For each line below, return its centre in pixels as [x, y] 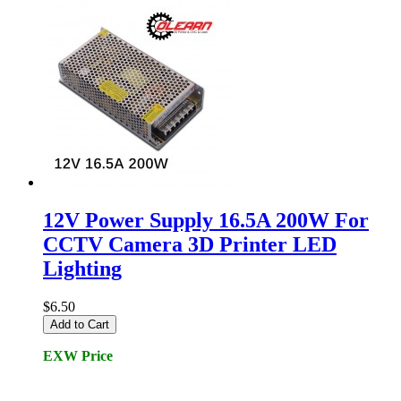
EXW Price [78, 356]
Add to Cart [80, 325]
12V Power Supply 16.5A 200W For [206, 221]
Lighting [82, 269]
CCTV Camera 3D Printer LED [190, 245]
